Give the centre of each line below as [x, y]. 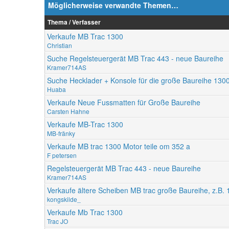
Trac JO [58, 221]
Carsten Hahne [68, 111]
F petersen [62, 155]
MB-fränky [61, 133]
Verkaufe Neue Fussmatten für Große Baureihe [124, 102]
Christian [60, 45]
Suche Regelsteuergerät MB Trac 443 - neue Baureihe [135, 59]
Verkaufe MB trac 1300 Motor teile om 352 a [119, 146]
